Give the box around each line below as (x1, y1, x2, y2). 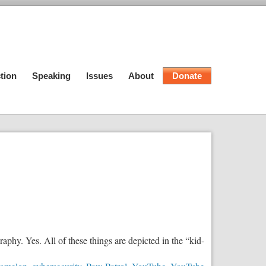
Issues (86, 71, 113, 81)
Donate (172, 71, 202, 81)
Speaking (32, 71, 71, 81)
